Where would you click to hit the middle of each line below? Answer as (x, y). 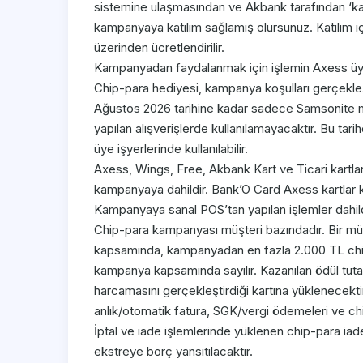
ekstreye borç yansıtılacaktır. (173, 352)
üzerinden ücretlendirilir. (159, 48)
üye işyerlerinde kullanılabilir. (171, 149)
